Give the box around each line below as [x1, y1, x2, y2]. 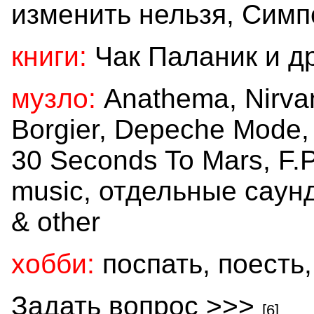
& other [11, 206, 100, 237]
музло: [11, 83, 96, 114]
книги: [11, 41, 87, 71]
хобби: [11, 248, 95, 279]
